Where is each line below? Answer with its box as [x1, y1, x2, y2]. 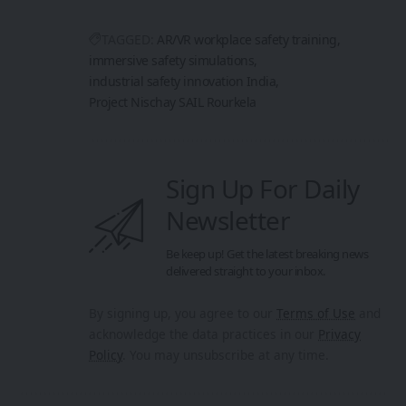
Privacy [318, 325, 361, 343]
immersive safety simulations [89, 52, 254, 69]
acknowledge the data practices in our [89, 325, 318, 343]
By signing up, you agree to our [89, 304, 276, 322]
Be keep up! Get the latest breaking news [166, 246, 368, 262]
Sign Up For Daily [166, 171, 360, 206]
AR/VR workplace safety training [157, 31, 337, 48]
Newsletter [166, 203, 290, 237]
